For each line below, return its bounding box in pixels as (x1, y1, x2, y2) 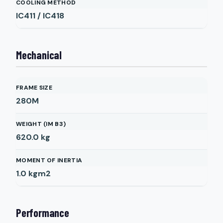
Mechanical (16, 48, 62, 61)
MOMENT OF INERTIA (16, 156, 83, 164)
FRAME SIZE (16, 84, 52, 92)
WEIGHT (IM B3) (16, 120, 66, 128)
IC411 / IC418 (16, 10, 64, 21)
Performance (16, 206, 69, 219)
